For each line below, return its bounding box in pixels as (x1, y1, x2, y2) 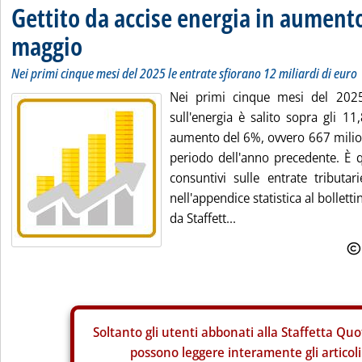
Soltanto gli (92, 323, 162, 341)
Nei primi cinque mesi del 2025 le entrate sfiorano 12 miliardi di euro (11, 65, 357, 82)
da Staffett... (170, 209, 236, 227)
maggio (11, 28, 82, 63)
